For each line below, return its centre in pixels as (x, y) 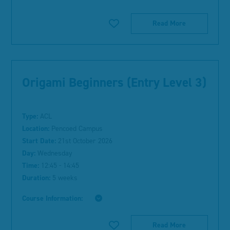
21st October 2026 (84, 141)
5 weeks (64, 178)
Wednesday (54, 153)
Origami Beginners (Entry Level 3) (114, 82)
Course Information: (54, 198)
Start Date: (39, 141)
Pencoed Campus (76, 129)
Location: (36, 129)
